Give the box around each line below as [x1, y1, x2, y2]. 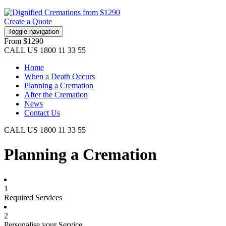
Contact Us [24, 108, 60, 117]
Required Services [4, 193, 62, 202]
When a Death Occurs [24, 72, 95, 81]
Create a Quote [4, 17, 52, 26]
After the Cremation [24, 90, 88, 99]
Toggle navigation [8, 28, 59, 35]
